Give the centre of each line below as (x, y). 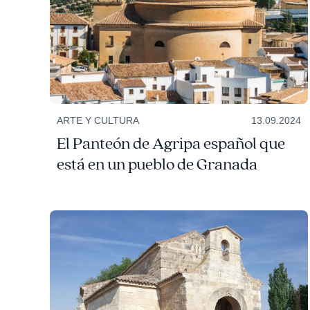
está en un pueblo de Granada (157, 165)
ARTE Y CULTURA (98, 121)
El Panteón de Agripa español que (171, 144)
